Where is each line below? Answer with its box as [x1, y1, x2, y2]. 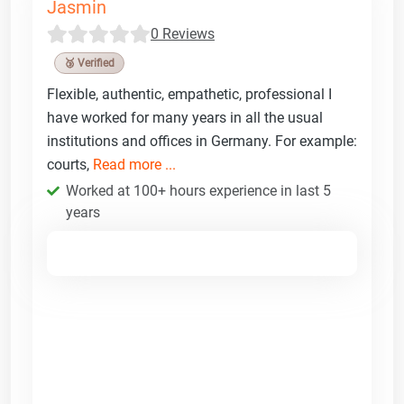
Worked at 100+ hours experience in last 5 [66, 181, 331, 199]
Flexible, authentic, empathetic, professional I [47, 85, 332, 103]
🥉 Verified [64, 56, 115, 69]
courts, [47, 155, 93, 173]
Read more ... [93, 155, 176, 173]
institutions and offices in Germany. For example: [47, 132, 357, 150]
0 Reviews [151, 24, 215, 42]
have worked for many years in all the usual [47, 108, 323, 126]
